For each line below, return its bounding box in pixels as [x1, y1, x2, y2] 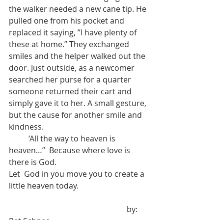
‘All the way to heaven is [9, 133, 28, 144]
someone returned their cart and [9, 86, 134, 97]
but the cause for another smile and [9, 110, 144, 121]
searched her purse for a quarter [9, 74, 133, 85]
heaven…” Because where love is [9, 145, 132, 156]
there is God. [9, 157, 56, 168]
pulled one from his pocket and [9, 15, 126, 27]
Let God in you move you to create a [9, 168, 146, 180]
